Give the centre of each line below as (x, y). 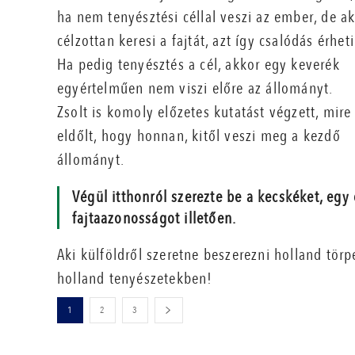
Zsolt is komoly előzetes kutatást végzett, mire (204, 113)
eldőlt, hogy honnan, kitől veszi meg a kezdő (199, 136)
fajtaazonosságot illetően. (155, 219)
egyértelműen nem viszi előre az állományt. (195, 89)
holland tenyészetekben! (135, 279)
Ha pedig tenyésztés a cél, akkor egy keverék (198, 65)
